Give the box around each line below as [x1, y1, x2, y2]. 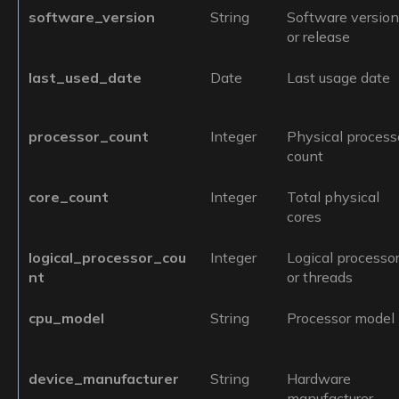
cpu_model [28, 309, 105, 328]
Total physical [287, 188, 380, 207]
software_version [28, 8, 156, 27]
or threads [287, 268, 354, 287]
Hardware [287, 370, 352, 388]
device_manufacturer [28, 370, 180, 388]
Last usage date [287, 69, 391, 87]
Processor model [287, 309, 395, 328]
